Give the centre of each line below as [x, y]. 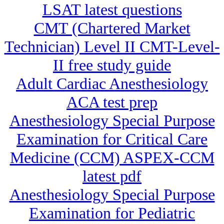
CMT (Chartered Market [112, 28]
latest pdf [112, 176]
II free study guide [112, 65]
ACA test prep [112, 102]
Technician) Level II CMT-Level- [112, 47]
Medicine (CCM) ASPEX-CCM [112, 158]
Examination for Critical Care [112, 139]
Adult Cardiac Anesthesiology [112, 84]
